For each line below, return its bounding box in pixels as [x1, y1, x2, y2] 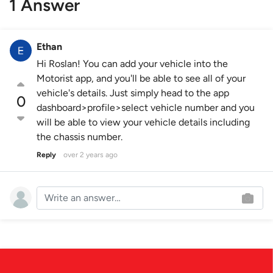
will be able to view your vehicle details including [37, 116, 250, 129]
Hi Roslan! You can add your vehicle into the [37, 58, 228, 70]
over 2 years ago [63, 151, 118, 160]
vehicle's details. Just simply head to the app [37, 87, 229, 99]
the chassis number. [37, 131, 122, 143]
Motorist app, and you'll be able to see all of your [37, 73, 246, 85]
